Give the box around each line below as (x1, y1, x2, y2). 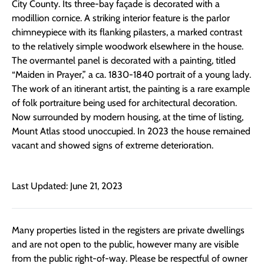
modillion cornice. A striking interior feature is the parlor (12, 12, 230, 24)
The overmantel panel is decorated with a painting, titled (12, 55, 236, 67)
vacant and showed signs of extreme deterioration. (12, 140, 213, 151)
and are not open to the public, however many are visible (12, 238, 239, 250)
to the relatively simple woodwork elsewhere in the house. (12, 41, 243, 52)
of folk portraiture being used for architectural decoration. (12, 97, 237, 109)
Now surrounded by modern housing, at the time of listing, (12, 111, 243, 123)
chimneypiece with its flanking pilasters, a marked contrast (12, 27, 242, 38)
